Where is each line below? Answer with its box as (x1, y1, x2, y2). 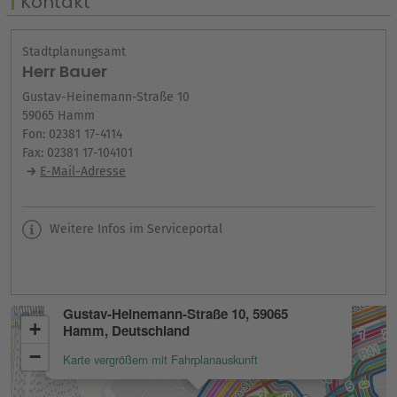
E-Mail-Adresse (40, 163, 126, 179)
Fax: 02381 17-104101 (22, 144, 133, 160)
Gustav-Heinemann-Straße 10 (22, 89, 190, 105)
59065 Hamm (22, 107, 95, 123)
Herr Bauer (22, 59, 107, 82)
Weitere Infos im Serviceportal (46, 221, 222, 237)
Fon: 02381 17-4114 (22, 126, 122, 142)
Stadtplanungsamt (22, 43, 126, 59)
